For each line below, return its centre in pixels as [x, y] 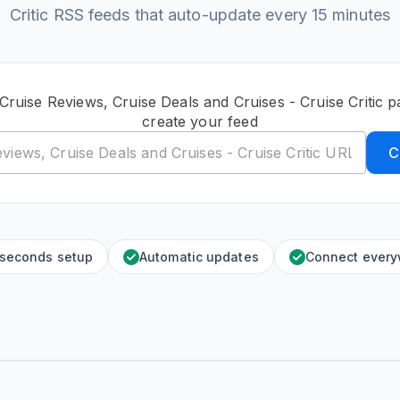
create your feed [200, 121]
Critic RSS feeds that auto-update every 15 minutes [200, 15]
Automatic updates [199, 257]
